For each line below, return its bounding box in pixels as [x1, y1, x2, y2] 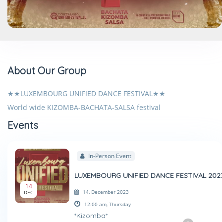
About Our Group [7, 64, 86, 77]
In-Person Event [87, 152, 131, 160]
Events [7, 119, 38, 131]
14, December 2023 [83, 188, 129, 195]
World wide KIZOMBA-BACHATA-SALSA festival [7, 103, 161, 112]
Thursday [109, 201, 131, 208]
